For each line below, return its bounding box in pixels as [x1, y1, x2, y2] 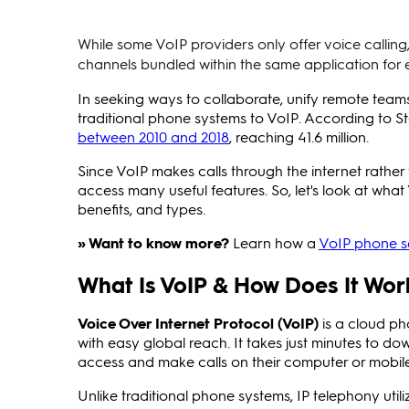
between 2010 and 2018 [78, 127, 229, 146]
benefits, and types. [78, 199, 205, 218]
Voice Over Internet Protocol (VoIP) [78, 312, 319, 332]
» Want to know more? [78, 233, 229, 252]
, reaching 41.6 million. [229, 127, 369, 146]
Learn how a [229, 233, 319, 252]
